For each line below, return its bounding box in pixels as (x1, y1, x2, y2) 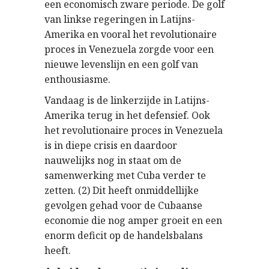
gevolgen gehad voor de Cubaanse (44, 199, 202, 212)
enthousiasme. (44, 73, 110, 86)
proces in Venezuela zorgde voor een (44, 43, 214, 56)
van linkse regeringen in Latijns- (44, 13, 195, 26)
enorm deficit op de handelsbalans (44, 229, 203, 242)
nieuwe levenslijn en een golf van (44, 58, 198, 71)
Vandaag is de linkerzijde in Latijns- (44, 94, 210, 107)
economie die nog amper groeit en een (44, 214, 222, 227)
